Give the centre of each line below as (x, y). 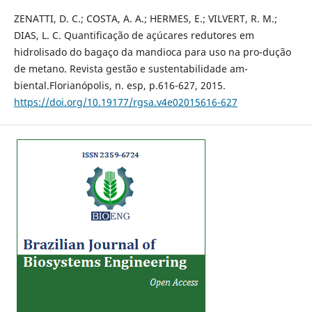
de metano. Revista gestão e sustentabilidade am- (131, 68)
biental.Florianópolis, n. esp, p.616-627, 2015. (119, 85)
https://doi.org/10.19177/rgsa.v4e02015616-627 (125, 102)
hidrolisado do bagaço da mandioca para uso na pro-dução (152, 52)
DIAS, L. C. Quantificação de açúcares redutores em (134, 35)
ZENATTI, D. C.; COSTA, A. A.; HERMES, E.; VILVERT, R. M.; (145, 18)
